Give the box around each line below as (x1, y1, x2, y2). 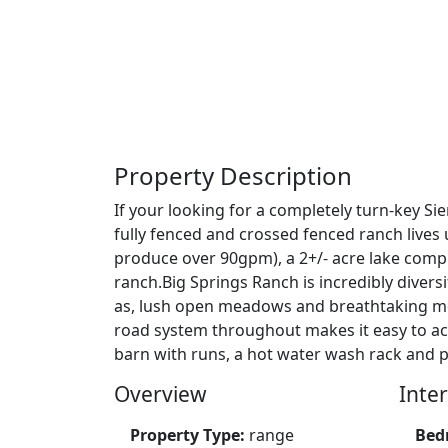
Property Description (114, 158, 352, 192)
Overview (114, 379, 207, 408)
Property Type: (130, 423, 249, 446)
